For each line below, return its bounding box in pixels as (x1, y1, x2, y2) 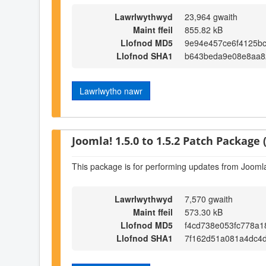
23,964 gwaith (185, 11, 237, 23)
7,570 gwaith (185, 192, 233, 205)
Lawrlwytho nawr (80, 85, 142, 97)
